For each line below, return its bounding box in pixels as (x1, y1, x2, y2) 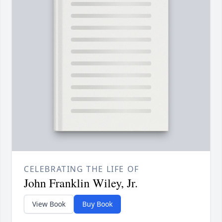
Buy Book (82, 199, 112, 209)
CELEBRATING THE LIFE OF (24, 164, 139, 175)
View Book (32, 199, 65, 209)
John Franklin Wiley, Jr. (24, 175, 138, 191)
